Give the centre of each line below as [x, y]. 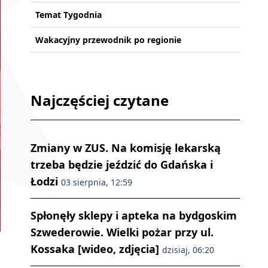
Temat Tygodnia [68, 15]
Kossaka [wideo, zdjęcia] [96, 249]
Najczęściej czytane [100, 100]
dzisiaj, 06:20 [188, 250]
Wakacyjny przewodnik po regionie [108, 40]
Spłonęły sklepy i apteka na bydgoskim [134, 216]
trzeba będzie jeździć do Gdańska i [122, 165]
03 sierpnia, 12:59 [97, 182]
